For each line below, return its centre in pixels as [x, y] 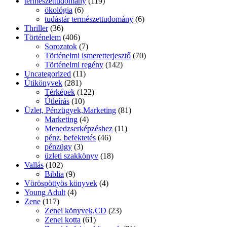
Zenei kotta [63, 219]
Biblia [54, 174]
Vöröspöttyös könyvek [61, 183]
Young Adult [45, 192]
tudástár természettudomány [89, 19]
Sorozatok [61, 46]
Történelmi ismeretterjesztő [88, 55]
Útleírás [57, 101]
